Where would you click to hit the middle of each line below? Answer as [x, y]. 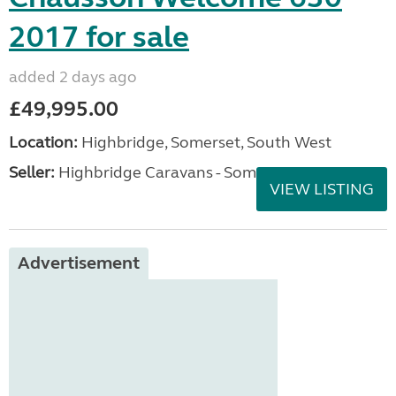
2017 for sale [99, 38]
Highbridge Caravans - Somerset [174, 173]
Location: [43, 143]
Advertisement [79, 263]
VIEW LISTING [322, 190]
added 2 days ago [73, 77]
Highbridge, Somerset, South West [205, 143]
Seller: [32, 173]
